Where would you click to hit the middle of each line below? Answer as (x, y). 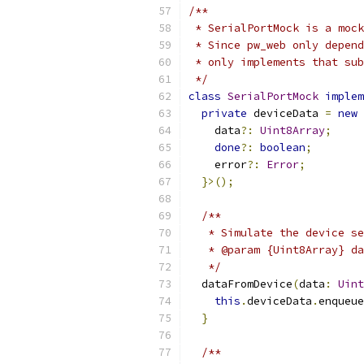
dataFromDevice (240, 284)
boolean (283, 147)
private (224, 113)
